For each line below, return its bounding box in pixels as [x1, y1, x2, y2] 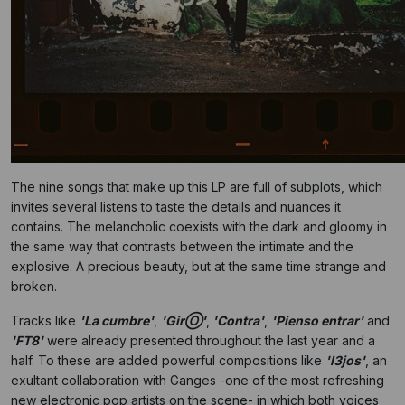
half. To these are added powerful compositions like [11, 353, 325, 368]
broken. [11, 278, 57, 294]
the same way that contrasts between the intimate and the [11, 239, 353, 254]
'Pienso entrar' [271, 313, 363, 328]
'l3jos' [325, 353, 365, 368]
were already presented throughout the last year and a [43, 333, 375, 348]
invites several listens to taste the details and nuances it [11, 199, 341, 214]
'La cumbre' [80, 313, 154, 328]
